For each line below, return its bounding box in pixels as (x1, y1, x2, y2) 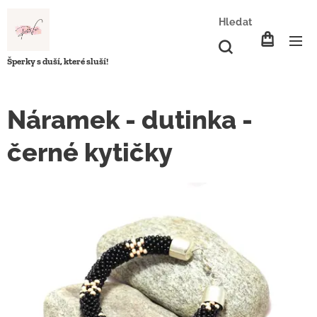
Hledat (218, 16, 253, 28)
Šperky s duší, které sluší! (7, 56, 108, 67)
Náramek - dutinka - (7, 105, 253, 134)
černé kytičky (7, 137, 173, 167)
